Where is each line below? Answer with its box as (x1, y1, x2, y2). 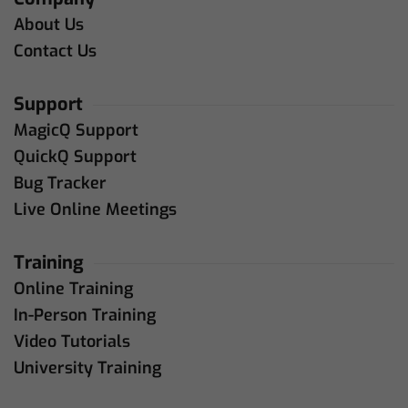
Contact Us (14, 39, 97, 62)
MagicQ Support (14, 118, 138, 141)
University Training (14, 356, 161, 379)
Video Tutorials (14, 330, 130, 352)
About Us (14, 13, 84, 36)
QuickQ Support (14, 145, 137, 168)
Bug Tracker (14, 171, 107, 194)
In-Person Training (14, 303, 156, 326)
